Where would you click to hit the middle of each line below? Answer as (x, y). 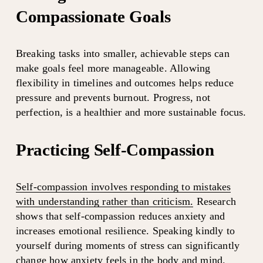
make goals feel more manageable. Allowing (113, 68)
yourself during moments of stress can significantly (128, 245)
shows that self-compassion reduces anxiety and (120, 216)
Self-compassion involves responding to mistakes (123, 186)
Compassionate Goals (93, 16)
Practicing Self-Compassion (115, 149)
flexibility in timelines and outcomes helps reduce (124, 82)
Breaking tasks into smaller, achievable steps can (122, 53)
